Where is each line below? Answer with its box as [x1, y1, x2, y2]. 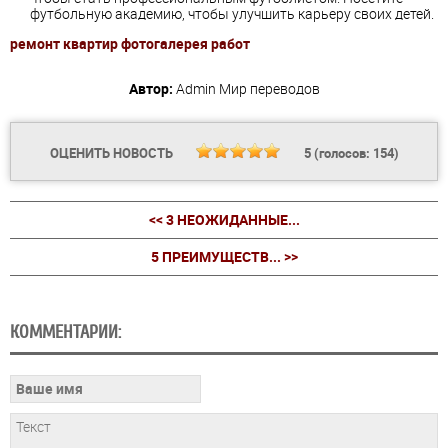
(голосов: [310, 143, 373, 162]
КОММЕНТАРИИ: [10, 321, 121, 342]
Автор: [128, 78, 173, 98]
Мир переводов [218, 78, 320, 98]
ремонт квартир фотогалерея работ [10, 33, 250, 53]
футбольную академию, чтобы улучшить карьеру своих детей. [30, 3, 434, 23]
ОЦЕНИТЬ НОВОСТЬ [49, 143, 176, 162]
